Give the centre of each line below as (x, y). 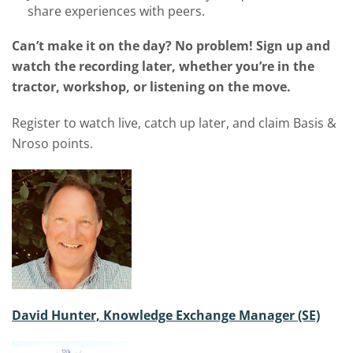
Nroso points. (52, 144)
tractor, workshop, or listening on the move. (151, 87)
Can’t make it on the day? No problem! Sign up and (171, 46)
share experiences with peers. (116, 11)
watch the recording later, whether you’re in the (163, 67)
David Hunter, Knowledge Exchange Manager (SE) (166, 316)
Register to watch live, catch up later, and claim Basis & (174, 123)
